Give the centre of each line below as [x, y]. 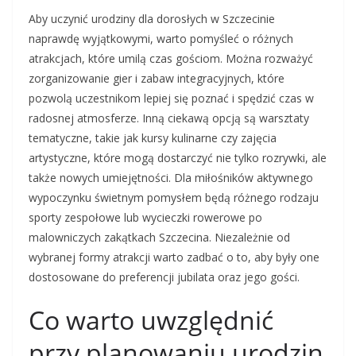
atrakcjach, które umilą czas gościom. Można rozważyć [171, 59]
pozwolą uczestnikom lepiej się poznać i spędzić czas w [171, 99]
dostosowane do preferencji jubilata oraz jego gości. [164, 277]
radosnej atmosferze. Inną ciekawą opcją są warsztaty [169, 118]
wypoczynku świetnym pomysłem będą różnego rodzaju [174, 198]
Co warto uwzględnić [151, 320]
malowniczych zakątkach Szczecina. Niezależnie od [159, 238]
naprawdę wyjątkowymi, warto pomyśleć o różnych [161, 39]
